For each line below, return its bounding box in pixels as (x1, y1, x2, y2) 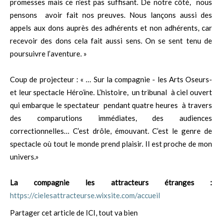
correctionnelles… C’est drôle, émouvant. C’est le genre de (10, 126, 212, 136)
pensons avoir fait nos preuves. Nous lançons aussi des (10, 10, 212, 20)
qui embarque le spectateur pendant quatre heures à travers (10, 101, 212, 110)
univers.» (10, 152, 39, 162)
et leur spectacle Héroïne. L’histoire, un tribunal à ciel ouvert (10, 88, 212, 97)
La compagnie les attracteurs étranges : (10, 178, 212, 187)
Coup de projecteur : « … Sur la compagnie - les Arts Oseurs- (10, 75, 212, 84)
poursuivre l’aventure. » (10, 49, 87, 58)
